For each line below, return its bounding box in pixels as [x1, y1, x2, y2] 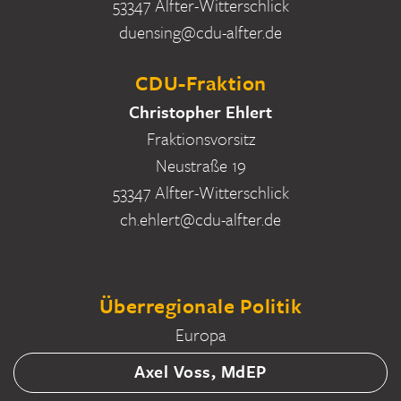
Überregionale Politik [98, 291, 303, 321]
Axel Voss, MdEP [134, 359, 267, 384]
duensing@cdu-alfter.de [119, 20, 282, 45]
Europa [175, 322, 226, 347]
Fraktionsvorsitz [146, 126, 255, 151]
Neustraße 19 [155, 153, 246, 178]
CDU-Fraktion [134, 68, 267, 98]
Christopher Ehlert [129, 99, 272, 124]
